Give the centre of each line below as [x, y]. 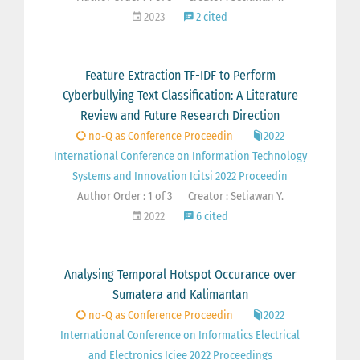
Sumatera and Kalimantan [180, 295]
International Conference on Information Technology [180, 157]
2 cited [211, 18]
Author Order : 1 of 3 [124, 197]
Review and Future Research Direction [180, 116]
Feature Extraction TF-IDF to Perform [180, 76]
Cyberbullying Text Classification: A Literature [180, 96]
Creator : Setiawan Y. [235, 197]
